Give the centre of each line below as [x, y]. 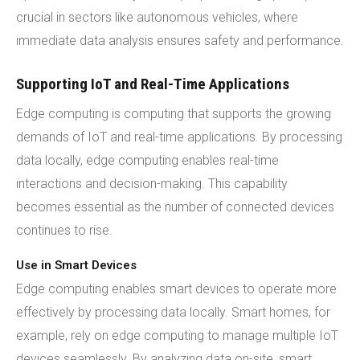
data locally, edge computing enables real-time [147, 160]
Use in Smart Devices [76, 265]
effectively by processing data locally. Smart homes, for [173, 312]
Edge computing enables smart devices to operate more [176, 289]
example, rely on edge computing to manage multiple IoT [177, 335]
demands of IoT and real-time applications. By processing [179, 137]
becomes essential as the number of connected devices [175, 207]
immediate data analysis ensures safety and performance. [180, 41]
